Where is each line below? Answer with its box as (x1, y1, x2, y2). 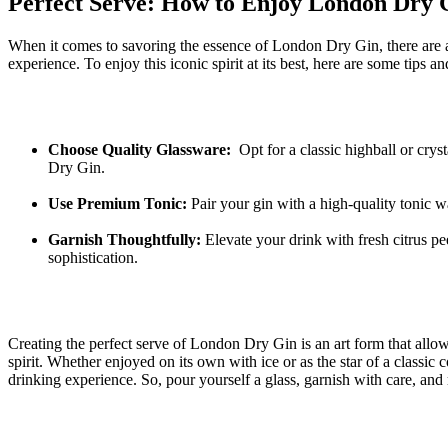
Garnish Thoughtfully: (48, 230, 201, 248)
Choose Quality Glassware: (48, 140, 231, 158)
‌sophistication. (48, 248, 138, 266)
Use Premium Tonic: (48, 194, 187, 212)
